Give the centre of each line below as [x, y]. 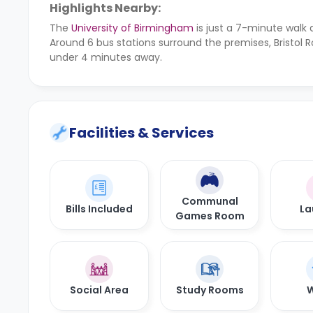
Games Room [210, 216]
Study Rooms [210, 290]
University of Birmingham [132, 28]
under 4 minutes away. [106, 57]
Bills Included [99, 209]
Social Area [99, 290]
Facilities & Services [141, 133]
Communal [210, 201]
